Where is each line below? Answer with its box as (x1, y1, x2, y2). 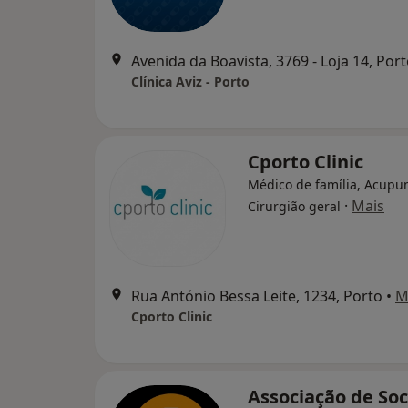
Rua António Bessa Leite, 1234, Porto (131, 286, 382, 306)
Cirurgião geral (248, 198, 341, 215)
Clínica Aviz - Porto (131, 73, 250, 90)
